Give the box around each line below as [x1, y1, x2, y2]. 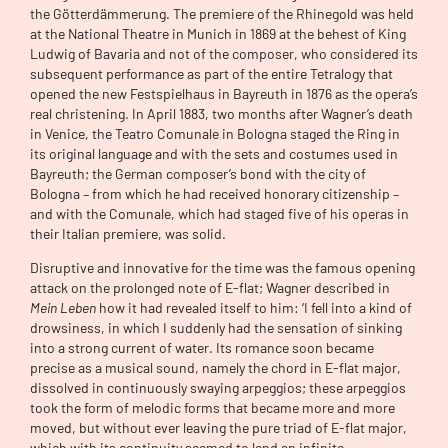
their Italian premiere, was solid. [30, 224, 226, 242]
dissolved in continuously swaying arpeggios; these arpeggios [30, 379, 406, 397]
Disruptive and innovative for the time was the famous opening [30, 259, 415, 277]
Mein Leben [30, 299, 96, 317]
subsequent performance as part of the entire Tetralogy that [30, 64, 393, 82]
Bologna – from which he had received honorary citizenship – [30, 184, 399, 202]
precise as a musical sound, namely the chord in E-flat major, [30, 359, 401, 377]
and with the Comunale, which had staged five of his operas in [30, 204, 409, 222]
